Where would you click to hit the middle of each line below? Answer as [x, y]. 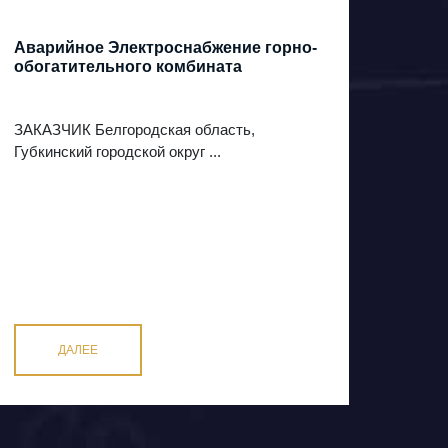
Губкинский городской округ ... [117, 152]
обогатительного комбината [128, 67]
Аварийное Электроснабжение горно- [165, 48]
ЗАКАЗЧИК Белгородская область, [134, 130]
